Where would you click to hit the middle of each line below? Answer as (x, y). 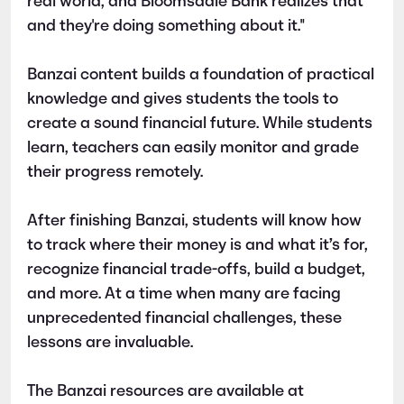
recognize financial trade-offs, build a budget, (196, 271)
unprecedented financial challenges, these (184, 319)
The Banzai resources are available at (165, 391)
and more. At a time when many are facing (184, 295)
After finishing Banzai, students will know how (194, 222)
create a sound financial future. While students (200, 124)
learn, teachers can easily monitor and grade (193, 149)
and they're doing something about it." (166, 27)
